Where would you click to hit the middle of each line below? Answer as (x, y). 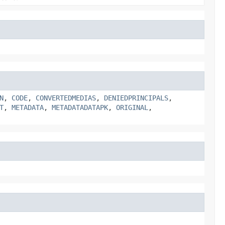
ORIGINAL (132, 107)
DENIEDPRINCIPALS (136, 98)
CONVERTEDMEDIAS (66, 98)
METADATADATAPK (80, 107)
